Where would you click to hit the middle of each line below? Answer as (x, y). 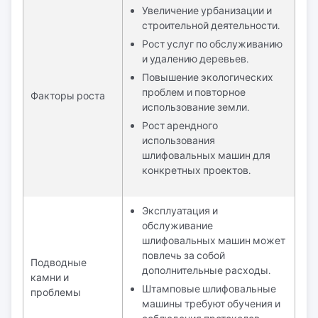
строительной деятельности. (211, 26)
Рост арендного (180, 126)
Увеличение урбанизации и (207, 11)
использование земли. (196, 107)
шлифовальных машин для (206, 155)
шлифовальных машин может (214, 241)
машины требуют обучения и (211, 304)
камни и (50, 278)
